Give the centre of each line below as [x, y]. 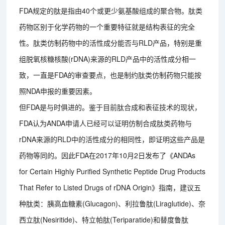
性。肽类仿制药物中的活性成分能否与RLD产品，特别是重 [111, 42]
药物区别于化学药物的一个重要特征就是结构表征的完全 [107, 26]
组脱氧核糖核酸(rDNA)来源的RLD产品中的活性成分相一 [108, 59]
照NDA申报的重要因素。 [58, 91]
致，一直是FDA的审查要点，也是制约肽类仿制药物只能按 [110, 75]
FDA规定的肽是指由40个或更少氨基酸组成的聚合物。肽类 [111, 10]
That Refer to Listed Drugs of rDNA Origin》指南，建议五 [110, 187]
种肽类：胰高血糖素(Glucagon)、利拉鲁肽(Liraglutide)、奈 [113, 203]
